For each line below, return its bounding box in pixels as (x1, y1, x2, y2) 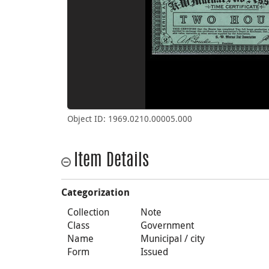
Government (141, 219, 195, 232)
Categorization (61, 187, 130, 198)
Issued (141, 245, 169, 258)
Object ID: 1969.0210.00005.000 (67, 113, 192, 124)
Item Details (74, 153, 149, 170)
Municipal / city (141, 232, 205, 245)
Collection (67, 205, 109, 219)
